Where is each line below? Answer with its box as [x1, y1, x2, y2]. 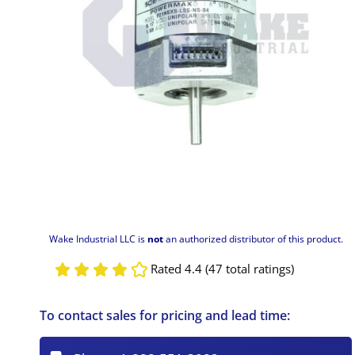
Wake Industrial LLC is [48, 231, 147, 246]
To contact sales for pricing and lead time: [40, 306, 291, 324]
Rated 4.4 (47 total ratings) [150, 261, 294, 277]
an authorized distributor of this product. [162, 231, 343, 246]
